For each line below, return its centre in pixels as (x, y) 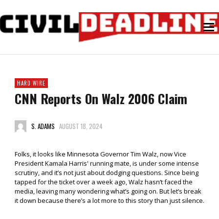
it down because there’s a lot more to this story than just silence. (109, 201)
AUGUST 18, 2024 (81, 126)
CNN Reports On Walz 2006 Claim (101, 99)
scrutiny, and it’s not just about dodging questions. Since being (107, 173)
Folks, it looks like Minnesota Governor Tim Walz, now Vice (100, 154)
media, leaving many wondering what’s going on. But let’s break (108, 191)
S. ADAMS (43, 126)
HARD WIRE (31, 83)
